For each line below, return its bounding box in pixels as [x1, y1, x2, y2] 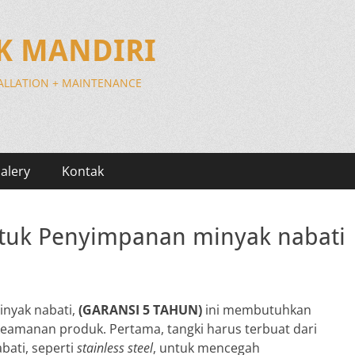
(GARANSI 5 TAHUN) [78, 301, 202, 319]
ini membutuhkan [202, 301, 311, 319]
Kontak [62, 162, 104, 180]
